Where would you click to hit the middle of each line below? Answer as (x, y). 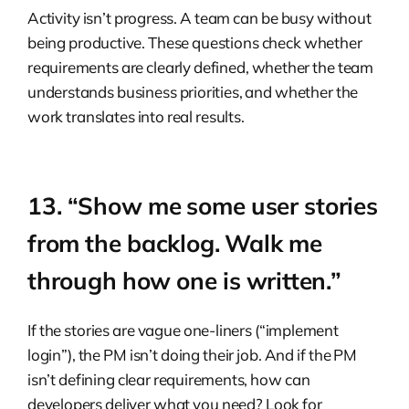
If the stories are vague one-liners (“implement (183, 330)
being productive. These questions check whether (195, 42)
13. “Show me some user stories (203, 205)
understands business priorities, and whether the (193, 91)
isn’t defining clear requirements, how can (169, 379)
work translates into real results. (136, 116)
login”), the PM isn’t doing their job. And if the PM (193, 354)
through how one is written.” (184, 280)
